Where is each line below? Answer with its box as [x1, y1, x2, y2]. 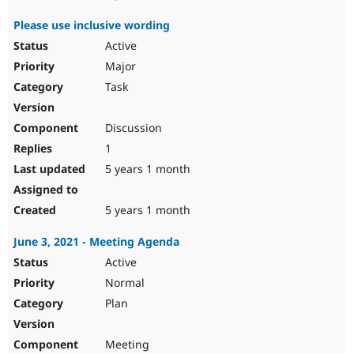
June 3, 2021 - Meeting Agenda [13, 234, 179, 250]
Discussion [102, 120, 162, 136]
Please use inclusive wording [13, 17, 170, 33]
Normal [102, 275, 145, 291]
